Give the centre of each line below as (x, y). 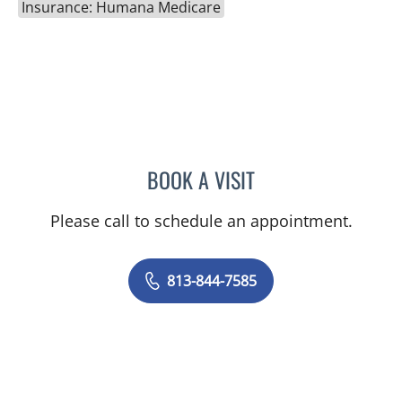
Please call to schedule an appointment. (201, 220)
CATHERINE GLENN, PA (318, 176)
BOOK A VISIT (201, 179)
